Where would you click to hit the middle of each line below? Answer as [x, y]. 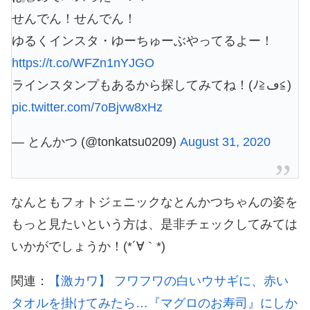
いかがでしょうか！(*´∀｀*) [88, 247]
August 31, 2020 [225, 142]
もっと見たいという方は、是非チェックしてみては [154, 225]
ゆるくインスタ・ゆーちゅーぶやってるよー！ [143, 41]
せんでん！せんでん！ [74, 19]
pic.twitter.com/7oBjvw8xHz [87, 108]
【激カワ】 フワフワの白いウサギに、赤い [168, 281]
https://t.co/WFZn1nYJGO [83, 63]
